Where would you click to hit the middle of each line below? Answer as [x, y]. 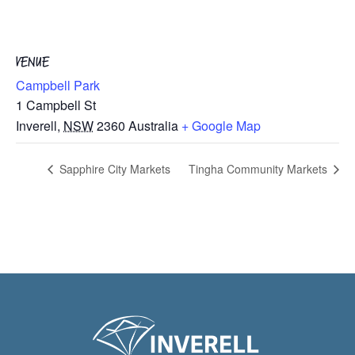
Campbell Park [58, 86]
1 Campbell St [56, 105]
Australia [153, 126]
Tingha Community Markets [260, 168]
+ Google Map [221, 126]
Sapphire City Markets [113, 168]
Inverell [36, 126]
